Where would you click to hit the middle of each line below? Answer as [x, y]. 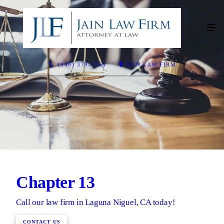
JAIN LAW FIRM [151, 64]
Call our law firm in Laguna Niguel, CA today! [96, 202]
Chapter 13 [55, 182]
